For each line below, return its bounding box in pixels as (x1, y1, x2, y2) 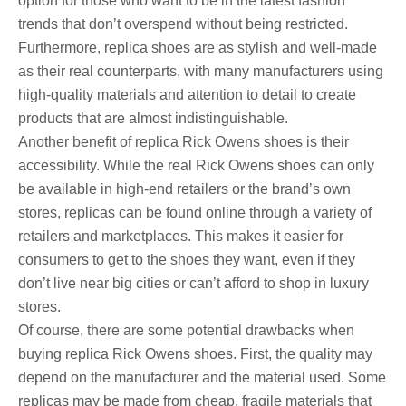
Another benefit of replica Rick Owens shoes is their (18, 133, 349, 150)
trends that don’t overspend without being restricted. (18, 15, 348, 32)
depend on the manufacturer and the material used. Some (18, 369, 386, 385)
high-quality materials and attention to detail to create (18, 86, 356, 102)
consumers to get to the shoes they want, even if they (18, 251, 355, 267)
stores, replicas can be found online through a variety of (18, 204, 372, 220)
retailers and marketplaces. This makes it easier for (18, 227, 343, 244)
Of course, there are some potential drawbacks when (18, 322, 354, 338)
